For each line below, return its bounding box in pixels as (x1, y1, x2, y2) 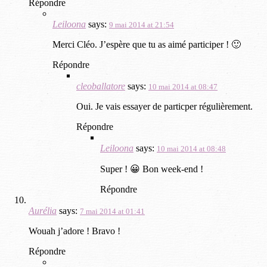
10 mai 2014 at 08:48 (157, 144, 226, 153)
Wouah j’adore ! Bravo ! (29, 225, 120, 236)
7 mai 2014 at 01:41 (80, 206, 145, 216)
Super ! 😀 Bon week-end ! (100, 163, 203, 174)
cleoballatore (76, 80, 125, 91)
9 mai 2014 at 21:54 (109, 20, 174, 29)
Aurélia (29, 205, 57, 216)
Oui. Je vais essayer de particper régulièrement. (76, 101, 253, 111)
